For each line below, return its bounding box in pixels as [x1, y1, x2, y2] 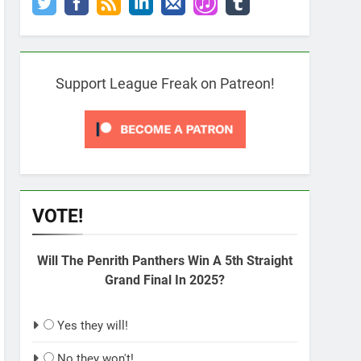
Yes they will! [57, 318, 128, 333]
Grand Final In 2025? [105, 272, 225, 288]
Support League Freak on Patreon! [55, 75, 275, 92]
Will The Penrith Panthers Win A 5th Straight [37, 253, 293, 268]
